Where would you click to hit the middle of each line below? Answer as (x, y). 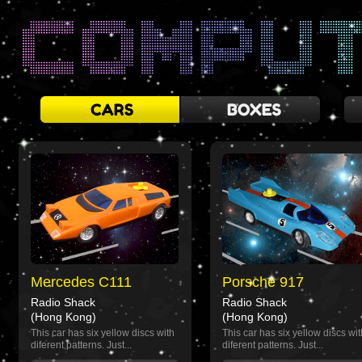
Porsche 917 (263, 282)
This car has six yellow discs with (103, 333)
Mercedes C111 (81, 282)
